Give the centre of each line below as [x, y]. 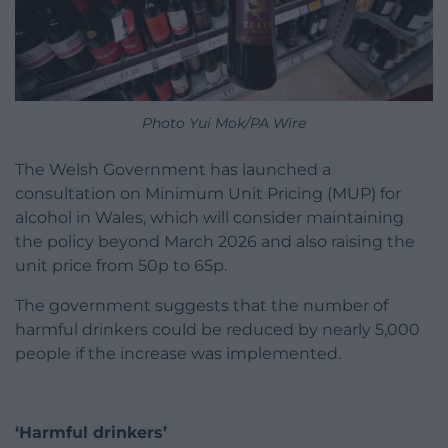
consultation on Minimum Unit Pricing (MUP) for [208, 193]
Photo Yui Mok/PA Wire [224, 122]
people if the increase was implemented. [178, 353]
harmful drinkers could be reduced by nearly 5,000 [217, 329]
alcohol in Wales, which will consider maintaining [209, 217]
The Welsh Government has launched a [173, 169]
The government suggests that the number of [201, 305]
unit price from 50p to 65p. [121, 265]
